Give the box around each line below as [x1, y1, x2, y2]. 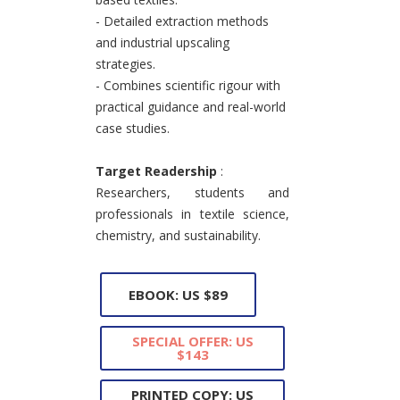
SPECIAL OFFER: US [131, 332, 254, 351]
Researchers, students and [96, 184, 289, 202]
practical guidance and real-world [96, 98, 286, 116]
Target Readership [96, 162, 221, 180]
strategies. [96, 55, 155, 73]
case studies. [96, 120, 170, 137]
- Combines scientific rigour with [96, 77, 280, 95]
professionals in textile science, [96, 205, 289, 223]
